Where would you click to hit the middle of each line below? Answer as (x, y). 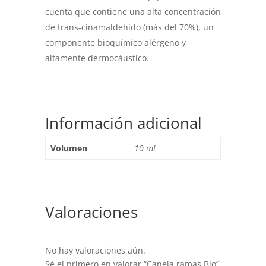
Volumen (69, 148)
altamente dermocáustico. (97, 58)
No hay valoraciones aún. (95, 250)
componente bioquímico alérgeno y (115, 42)
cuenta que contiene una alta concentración (133, 12)
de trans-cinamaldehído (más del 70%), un (129, 27)
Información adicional (123, 123)
